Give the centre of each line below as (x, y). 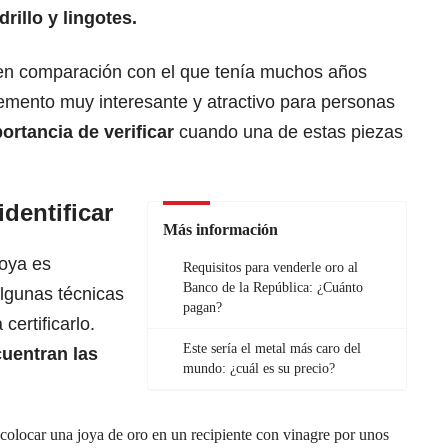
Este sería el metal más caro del (272, 349)
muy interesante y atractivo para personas (227, 102)
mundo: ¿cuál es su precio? (259, 369)
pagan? (202, 308)
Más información (220, 230)
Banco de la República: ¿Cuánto (273, 288)
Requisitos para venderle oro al (270, 268)
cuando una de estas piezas (291, 132)
